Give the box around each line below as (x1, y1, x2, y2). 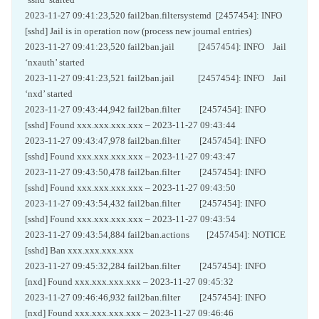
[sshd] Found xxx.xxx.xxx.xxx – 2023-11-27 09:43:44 (25, 120, 236, 130)
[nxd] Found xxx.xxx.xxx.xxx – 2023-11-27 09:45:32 (25, 276, 234, 287)
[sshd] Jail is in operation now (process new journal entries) (25, 26, 251, 36)
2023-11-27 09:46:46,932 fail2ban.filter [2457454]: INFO (25, 292, 272, 303)
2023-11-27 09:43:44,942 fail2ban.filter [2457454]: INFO (25, 104, 272, 115)
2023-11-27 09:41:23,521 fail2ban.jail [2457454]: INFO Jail (25, 73, 286, 83)
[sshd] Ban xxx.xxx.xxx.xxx (25, 245, 134, 256)
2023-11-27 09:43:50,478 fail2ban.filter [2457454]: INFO (25, 167, 272, 177)
